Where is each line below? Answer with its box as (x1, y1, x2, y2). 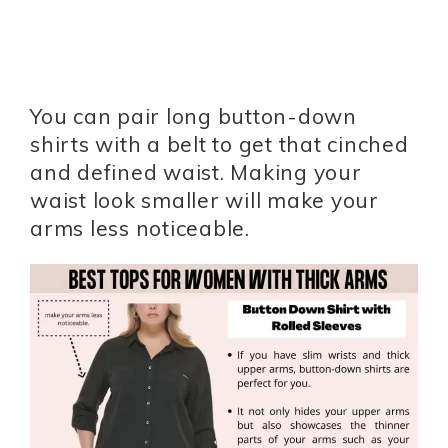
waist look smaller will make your (30, 186, 379, 213)
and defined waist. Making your (30, 158, 362, 185)
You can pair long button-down (30, 102, 357, 129)
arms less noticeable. (30, 214, 250, 241)
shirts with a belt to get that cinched (30, 130, 409, 157)
